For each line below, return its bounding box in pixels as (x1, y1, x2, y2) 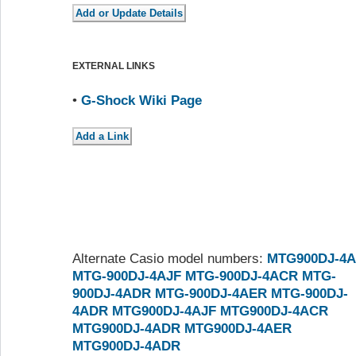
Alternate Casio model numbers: (72, 251, 267, 267)
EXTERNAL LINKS (72, 60, 155, 72)
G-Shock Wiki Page (81, 93, 202, 109)
